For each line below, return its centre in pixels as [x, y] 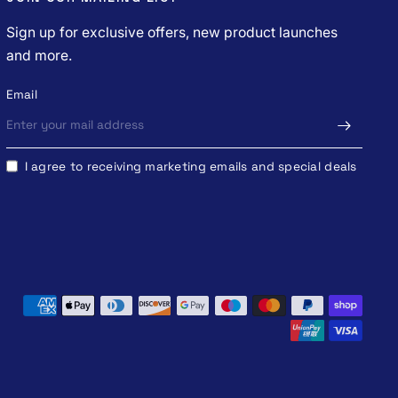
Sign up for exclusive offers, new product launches [171, 32]
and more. [39, 56]
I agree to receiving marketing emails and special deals [191, 166]
